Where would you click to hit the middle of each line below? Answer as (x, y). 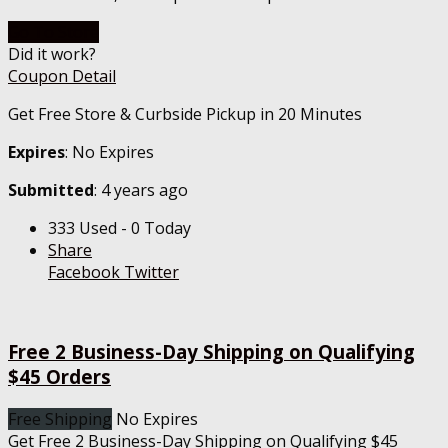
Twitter (149, 271)
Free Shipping (60, 419)
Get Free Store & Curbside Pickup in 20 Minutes (185, 113)
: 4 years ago (141, 189)
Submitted (51, 189)
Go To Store (53, 31)
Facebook (84, 271)
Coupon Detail (62, 75)
